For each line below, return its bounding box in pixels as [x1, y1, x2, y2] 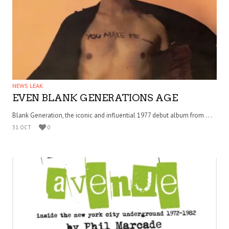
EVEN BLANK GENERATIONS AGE [12, 92, 178, 104]
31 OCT [12, 124, 31, 131]
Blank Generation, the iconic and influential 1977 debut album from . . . [12, 111, 212, 120]
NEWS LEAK [12, 82, 43, 90]
